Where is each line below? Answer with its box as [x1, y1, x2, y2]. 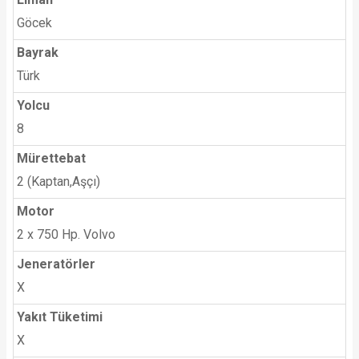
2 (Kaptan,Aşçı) [17, 173, 100, 189]
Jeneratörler [17, 256, 95, 272]
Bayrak [17, 44, 58, 60]
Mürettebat [17, 150, 86, 166]
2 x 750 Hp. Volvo [17, 226, 115, 242]
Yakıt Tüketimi [17, 309, 103, 325]
